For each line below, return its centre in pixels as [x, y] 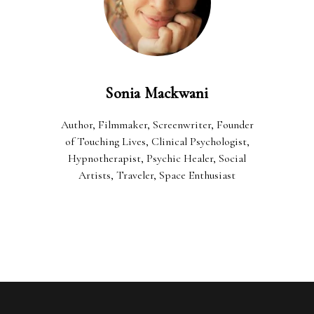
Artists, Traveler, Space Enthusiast [157, 175]
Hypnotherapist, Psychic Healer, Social [157, 158]
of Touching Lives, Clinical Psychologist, [157, 141]
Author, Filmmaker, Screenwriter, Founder [157, 124]
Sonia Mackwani [157, 93]
